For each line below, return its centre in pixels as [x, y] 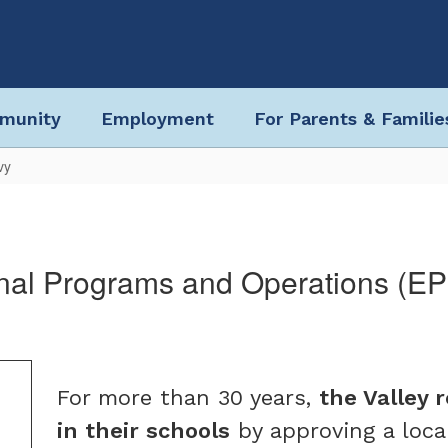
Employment [157, 118]
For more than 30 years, [188, 397]
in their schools [143, 430]
